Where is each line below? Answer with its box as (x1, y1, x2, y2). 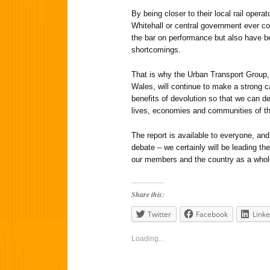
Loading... (131, 234, 164, 243)
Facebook (196, 209, 228, 219)
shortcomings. (131, 45, 181, 55)
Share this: (131, 189, 165, 199)
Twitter (148, 209, 171, 219)
